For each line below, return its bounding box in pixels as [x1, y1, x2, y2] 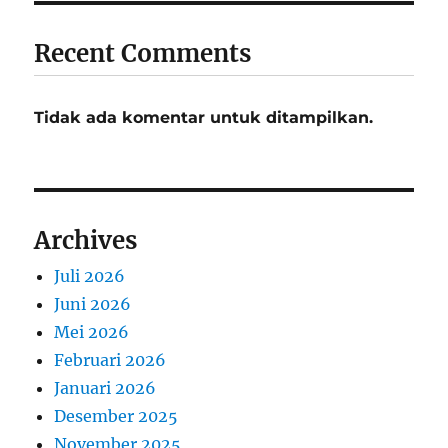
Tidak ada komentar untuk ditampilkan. [34, 107, 374, 127]
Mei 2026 [54, 321, 130, 342]
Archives [34, 224, 138, 256]
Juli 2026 [54, 265, 126, 286]
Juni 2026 [54, 293, 132, 314]
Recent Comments [34, 37, 252, 69]
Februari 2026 [54, 349, 167, 370]
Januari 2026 [54, 377, 157, 398]
